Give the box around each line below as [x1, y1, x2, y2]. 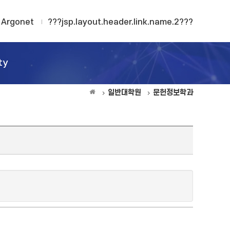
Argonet [1, 17, 34, 27]
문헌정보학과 [153, 88, 193, 97]
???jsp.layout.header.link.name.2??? [48, 17, 193, 27]
